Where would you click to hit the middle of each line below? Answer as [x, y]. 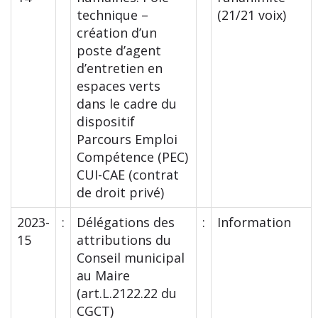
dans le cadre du [127, 104]
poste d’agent [119, 51]
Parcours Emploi [127, 139]
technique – [113, 15]
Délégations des [126, 223]
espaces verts [119, 86]
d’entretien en [120, 68]
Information [254, 223]
